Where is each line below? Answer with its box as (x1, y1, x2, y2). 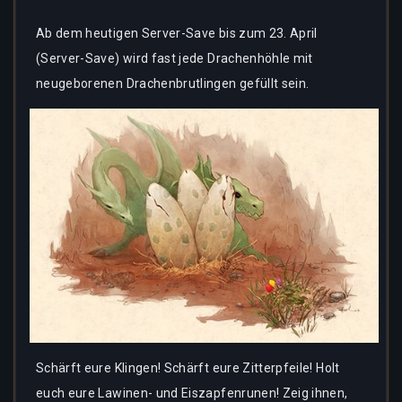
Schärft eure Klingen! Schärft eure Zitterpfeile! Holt (36, 361, 340, 376)
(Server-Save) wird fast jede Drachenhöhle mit (36, 51, 313, 66)
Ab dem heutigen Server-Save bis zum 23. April (36, 26, 318, 40)
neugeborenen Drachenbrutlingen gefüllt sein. (36, 76, 310, 91)
